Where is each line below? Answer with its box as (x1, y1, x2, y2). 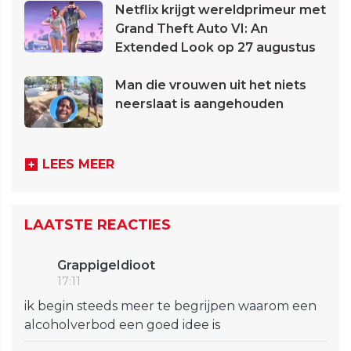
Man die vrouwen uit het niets (115, 78, 306, 93)
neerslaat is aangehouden (115, 96, 284, 112)
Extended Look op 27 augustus (115, 40, 316, 56)
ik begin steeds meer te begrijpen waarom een (24, 299, 317, 314)
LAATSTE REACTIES (24, 216, 171, 234)
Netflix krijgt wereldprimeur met (115, 2, 326, 18)
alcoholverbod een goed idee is (24, 317, 220, 333)
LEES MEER (42, 157, 114, 172)
